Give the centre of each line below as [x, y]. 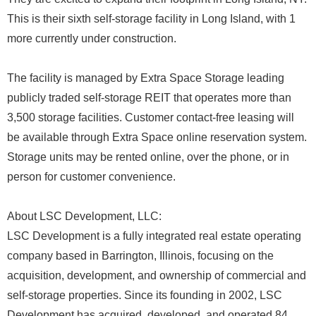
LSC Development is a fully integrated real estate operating [154, 236]
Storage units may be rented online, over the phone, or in [148, 157]
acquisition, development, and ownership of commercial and [157, 275]
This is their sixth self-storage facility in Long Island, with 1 [151, 18]
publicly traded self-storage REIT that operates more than [149, 97]
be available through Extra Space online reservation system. [157, 137]
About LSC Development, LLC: [84, 216]
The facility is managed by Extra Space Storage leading [146, 78]
